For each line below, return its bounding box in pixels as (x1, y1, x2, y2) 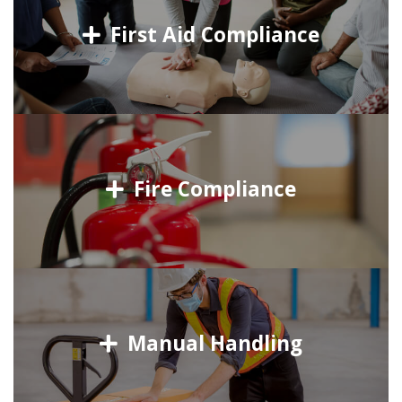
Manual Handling (122, 329, 302, 358)
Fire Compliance (128, 175, 296, 204)
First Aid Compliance (105, 21, 319, 49)
